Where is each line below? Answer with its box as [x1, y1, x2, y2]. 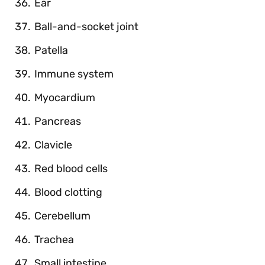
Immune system [34, 67, 114, 80]
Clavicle [34, 138, 72, 151]
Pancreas [34, 114, 81, 128]
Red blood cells [34, 161, 108, 175]
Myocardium [34, 91, 95, 104]
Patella [34, 43, 68, 57]
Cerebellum [34, 209, 91, 222]
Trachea [34, 232, 74, 246]
